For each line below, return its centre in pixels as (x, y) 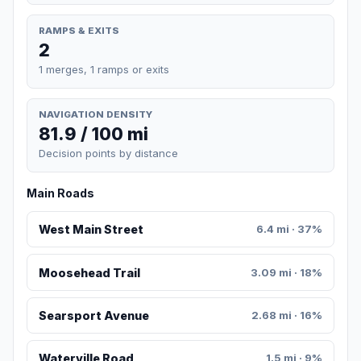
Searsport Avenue (93, 316)
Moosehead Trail (89, 272)
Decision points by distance (108, 154)
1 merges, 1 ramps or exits (104, 69)
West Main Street (91, 230)
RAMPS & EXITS (79, 30)
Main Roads (60, 193)
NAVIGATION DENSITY (95, 114)
